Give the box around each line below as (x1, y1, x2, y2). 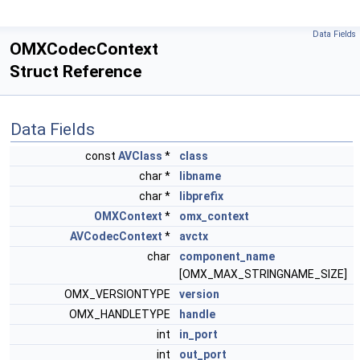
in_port (179, 328, 218, 341)
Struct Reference (10, 62, 141, 81)
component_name (179, 250, 275, 263)
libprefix (179, 190, 223, 202)
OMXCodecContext (10, 39, 158, 59)
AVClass (118, 149, 162, 162)
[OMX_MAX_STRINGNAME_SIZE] (179, 268, 347, 280)
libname (179, 170, 221, 182)
